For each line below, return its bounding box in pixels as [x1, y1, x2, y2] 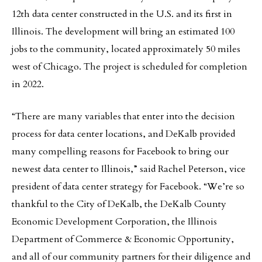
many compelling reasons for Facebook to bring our [12, 145, 229, 158]
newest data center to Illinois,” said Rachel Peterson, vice [12, 163, 246, 175]
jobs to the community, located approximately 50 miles [12, 43, 240, 56]
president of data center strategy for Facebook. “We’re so [12, 180, 244, 193]
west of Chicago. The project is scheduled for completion [12, 60, 247, 73]
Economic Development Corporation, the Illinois [12, 215, 217, 228]
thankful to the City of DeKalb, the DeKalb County [12, 198, 226, 211]
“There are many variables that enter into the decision [12, 110, 235, 123]
